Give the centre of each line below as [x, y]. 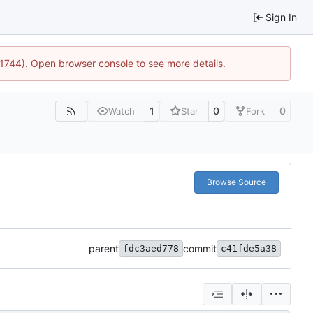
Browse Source [236, 182]
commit [200, 249]
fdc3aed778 [151, 249]
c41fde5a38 [249, 249]
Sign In [281, 17]
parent [104, 249]
